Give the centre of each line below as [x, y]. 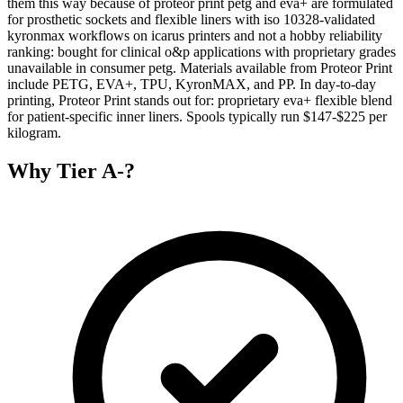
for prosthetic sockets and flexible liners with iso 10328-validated [191, 19]
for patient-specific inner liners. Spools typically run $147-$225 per [197, 116]
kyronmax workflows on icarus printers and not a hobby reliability [195, 35]
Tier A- [90, 170]
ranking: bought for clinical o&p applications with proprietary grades [201, 51]
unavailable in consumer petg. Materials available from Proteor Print [200, 67]
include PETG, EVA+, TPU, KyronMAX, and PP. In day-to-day [192, 84]
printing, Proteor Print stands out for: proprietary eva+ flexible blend [200, 100]
